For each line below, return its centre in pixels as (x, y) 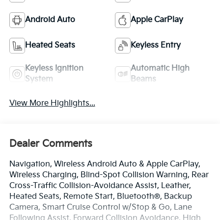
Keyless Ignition (54, 68)
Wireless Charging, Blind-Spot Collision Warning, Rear (109, 175)
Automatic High (160, 68)
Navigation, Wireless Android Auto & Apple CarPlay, (105, 164)
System (39, 79)
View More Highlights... (52, 104)
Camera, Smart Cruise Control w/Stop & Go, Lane (100, 207)
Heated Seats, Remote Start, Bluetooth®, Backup (100, 196)
